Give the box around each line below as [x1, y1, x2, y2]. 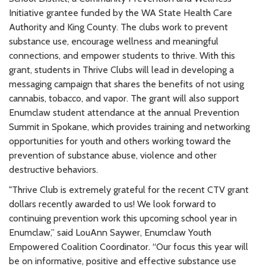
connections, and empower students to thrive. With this [9, 49, 235, 61]
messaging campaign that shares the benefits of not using [9, 78, 244, 90]
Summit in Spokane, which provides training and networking [9, 121, 250, 132]
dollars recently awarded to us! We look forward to [9, 198, 216, 210]
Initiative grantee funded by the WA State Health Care [9, 7, 232, 18]
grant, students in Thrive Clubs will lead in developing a [9, 64, 234, 75]
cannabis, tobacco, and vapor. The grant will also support [9, 92, 239, 104]
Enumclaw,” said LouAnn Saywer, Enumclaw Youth [9, 226, 211, 238]
